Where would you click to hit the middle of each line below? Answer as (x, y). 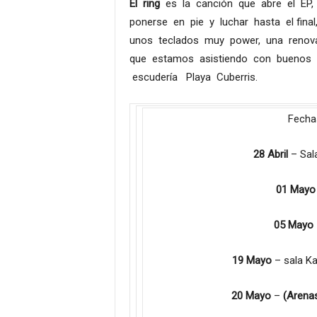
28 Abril (272, 154)
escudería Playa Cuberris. (193, 77)
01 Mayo (296, 190)
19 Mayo (252, 260)
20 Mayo (251, 296)
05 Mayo (293, 225)
